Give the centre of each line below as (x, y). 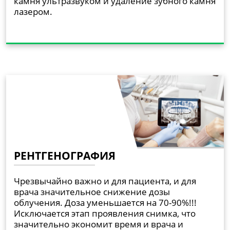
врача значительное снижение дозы (92, 191)
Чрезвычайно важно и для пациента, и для (105, 181)
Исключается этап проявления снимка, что (105, 213)
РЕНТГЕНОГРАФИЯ (65, 155)
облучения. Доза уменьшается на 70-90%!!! (105, 202)
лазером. (33, 12)
